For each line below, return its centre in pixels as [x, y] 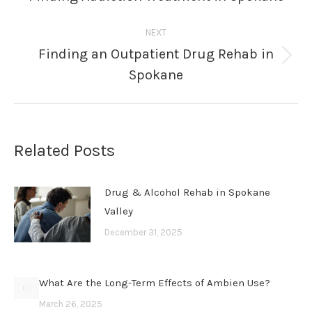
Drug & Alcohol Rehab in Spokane [187, 192]
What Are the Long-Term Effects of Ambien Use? [155, 283]
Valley [119, 211]
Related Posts [64, 150]
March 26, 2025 [71, 304]
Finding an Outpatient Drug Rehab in [156, 54]
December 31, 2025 [143, 232]
